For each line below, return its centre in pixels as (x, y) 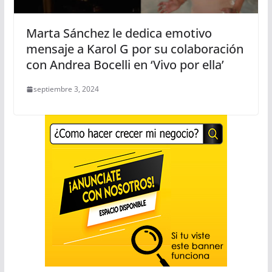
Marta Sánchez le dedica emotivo (119, 33)
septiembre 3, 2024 (66, 89)
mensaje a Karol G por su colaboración (134, 49)
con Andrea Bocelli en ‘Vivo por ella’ (125, 65)
